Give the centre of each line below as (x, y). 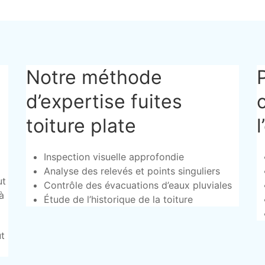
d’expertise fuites (104, 101)
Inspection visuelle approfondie (114, 157)
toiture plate (81, 126)
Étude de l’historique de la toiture (118, 199)
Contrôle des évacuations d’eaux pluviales (138, 185)
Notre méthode (94, 77)
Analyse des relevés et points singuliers (132, 171)
